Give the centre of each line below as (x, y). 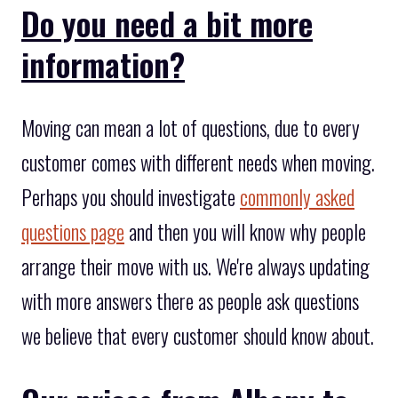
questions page (73, 231)
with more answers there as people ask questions (190, 301)
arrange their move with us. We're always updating (195, 266)
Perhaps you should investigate (131, 197)
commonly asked (297, 197)
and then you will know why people (245, 231)
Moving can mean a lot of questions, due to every (191, 127)
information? (103, 63)
